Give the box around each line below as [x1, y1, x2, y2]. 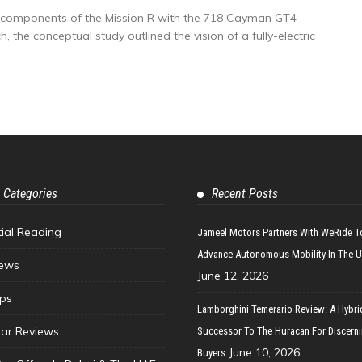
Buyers [197, 346, 225, 359]
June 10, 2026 [229, 344, 300, 360]
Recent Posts [212, 185, 278, 201]
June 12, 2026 [197, 267, 268, 283]
